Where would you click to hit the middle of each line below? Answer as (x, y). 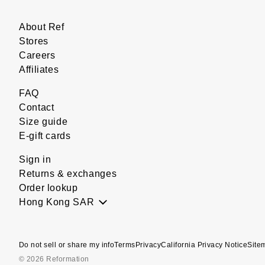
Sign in (35, 159)
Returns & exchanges (68, 174)
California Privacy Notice (204, 245)
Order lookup (49, 188)
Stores (34, 41)
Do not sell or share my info (67, 245)
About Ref (42, 27)
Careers (37, 55)
